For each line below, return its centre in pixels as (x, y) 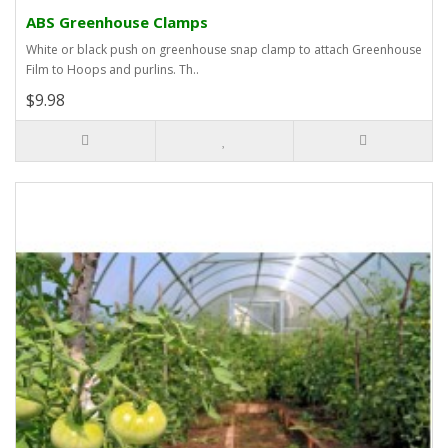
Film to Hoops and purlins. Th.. (112, 70)
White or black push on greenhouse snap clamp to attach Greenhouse (224, 50)
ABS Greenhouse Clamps (117, 22)
